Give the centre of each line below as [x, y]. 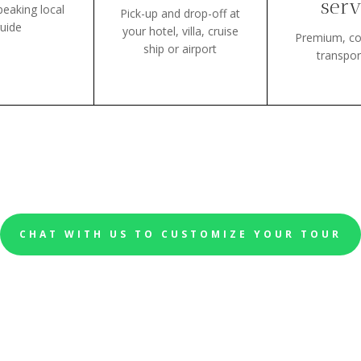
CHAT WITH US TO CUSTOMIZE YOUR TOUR [180, 234]
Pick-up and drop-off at [180, 13]
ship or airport [180, 48]
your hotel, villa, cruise [180, 31]
